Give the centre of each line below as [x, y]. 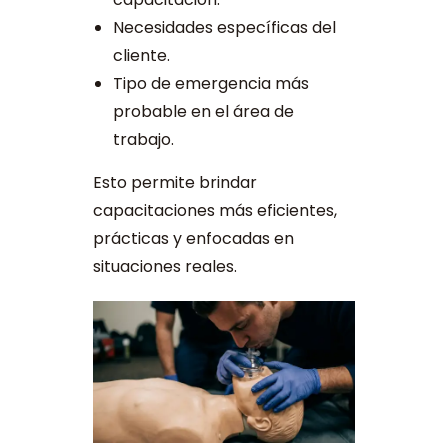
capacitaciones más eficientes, [214, 211]
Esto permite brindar [174, 183]
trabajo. [143, 140]
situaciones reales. [164, 267]
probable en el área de [203, 112]
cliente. [141, 56]
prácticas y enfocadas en [193, 239]
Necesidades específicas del [224, 28]
